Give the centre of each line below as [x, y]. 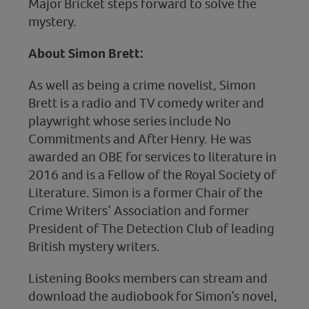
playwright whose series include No [129, 120]
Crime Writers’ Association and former [138, 210]
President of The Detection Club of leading [151, 228]
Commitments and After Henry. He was [139, 138]
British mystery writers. [94, 246]
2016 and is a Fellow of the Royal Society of [152, 174]
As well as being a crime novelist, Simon [142, 84]
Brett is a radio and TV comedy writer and [146, 102]
